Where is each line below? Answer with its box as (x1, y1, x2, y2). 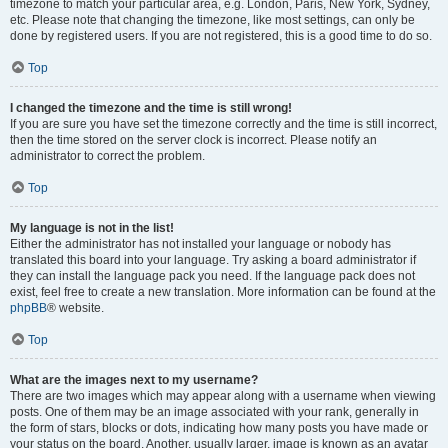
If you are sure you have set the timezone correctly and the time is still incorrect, (10, 117, 437, 131)
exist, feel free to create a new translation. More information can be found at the (10, 285, 436, 299)
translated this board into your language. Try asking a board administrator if (10, 253, 416, 267)
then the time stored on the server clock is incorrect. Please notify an (10, 133, 377, 147)
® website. (47, 301, 104, 315)
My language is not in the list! (10, 221, 174, 235)
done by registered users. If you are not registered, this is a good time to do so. (10, 29, 432, 43)
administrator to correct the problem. (10, 149, 205, 163)
